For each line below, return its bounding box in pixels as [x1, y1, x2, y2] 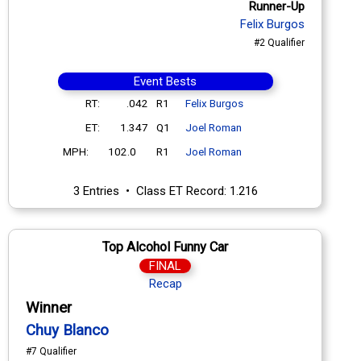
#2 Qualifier [254, 36, 305, 48]
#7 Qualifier [26, 345, 77, 357]
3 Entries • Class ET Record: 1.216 [73, 183, 258, 198]
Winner [26, 298, 72, 317]
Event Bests [134, 73, 197, 89]
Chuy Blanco [26, 321, 109, 339]
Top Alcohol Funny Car [102, 239, 228, 255]
